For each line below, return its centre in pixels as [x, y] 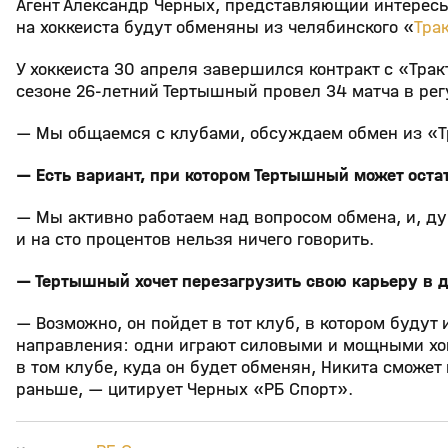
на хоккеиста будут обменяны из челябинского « [215, 28]
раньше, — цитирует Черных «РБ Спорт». [184, 390]
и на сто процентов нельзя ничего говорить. [195, 240]
